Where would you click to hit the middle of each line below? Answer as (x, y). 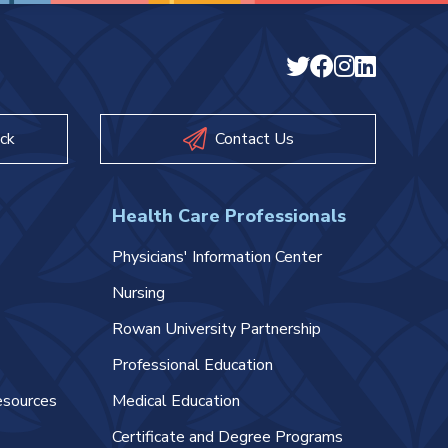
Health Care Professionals (229, 216)
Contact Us (254, 139)
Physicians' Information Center (217, 257)
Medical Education (176, 401)
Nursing (138, 293)
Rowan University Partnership (216, 329)
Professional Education (192, 365)
